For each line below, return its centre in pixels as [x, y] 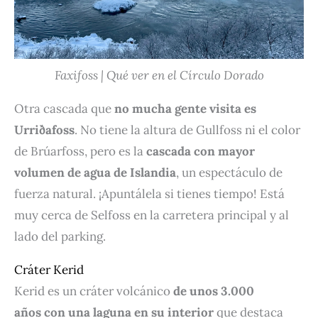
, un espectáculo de [229, 173]
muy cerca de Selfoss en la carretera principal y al [152, 215]
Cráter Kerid [49, 270]
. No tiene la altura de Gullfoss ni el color [187, 130]
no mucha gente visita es [185, 109]
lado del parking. [60, 237]
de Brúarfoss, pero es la [80, 152]
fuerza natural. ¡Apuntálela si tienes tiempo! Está [149, 194]
